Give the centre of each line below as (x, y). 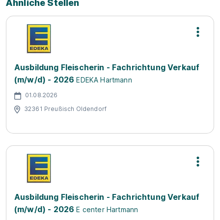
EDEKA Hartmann (104, 80)
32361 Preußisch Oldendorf (65, 109)
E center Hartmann (107, 209)
